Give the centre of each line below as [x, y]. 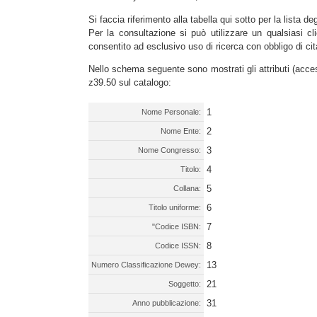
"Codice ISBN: [177, 226]
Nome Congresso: [169, 150]
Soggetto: [185, 283]
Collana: [187, 188]
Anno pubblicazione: [167, 302]
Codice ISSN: [178, 245]
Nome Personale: [171, 111]
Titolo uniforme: [175, 207]
